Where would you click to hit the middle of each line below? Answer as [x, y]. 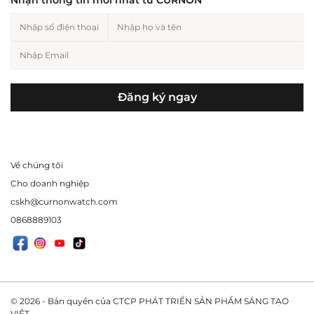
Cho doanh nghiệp [50, 183]
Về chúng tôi [37, 165]
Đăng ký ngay [157, 97]
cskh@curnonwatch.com [64, 201]
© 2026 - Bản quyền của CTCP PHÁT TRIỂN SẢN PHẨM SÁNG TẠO [150, 301]
